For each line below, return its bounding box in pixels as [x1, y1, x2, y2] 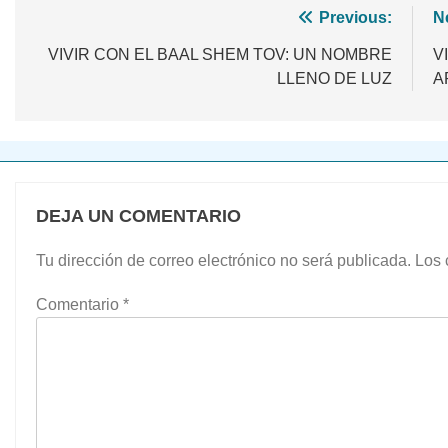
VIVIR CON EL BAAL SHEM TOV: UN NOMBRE [48, 45, 393, 63]
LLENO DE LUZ [277, 69, 393, 87]
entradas [33, 80, 133, 108]
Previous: [319, 8, 393, 26]
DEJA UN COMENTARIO [35, 205, 241, 226]
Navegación [33, 8, 168, 36]
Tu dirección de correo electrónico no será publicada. [35, 251, 411, 269]
